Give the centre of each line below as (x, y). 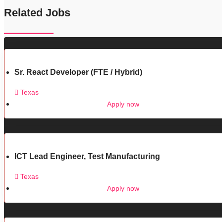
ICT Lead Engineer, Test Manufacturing (87, 156)
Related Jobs (37, 12)
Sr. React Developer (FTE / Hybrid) (78, 72)
